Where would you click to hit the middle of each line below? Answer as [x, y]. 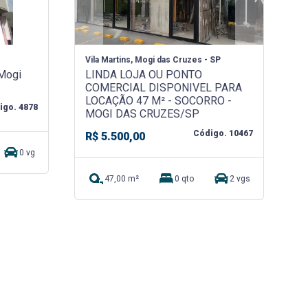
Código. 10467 [223, 133]
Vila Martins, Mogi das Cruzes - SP [153, 59]
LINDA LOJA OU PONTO [144, 74]
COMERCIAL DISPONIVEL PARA [164, 87]
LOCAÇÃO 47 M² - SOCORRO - [159, 100]
